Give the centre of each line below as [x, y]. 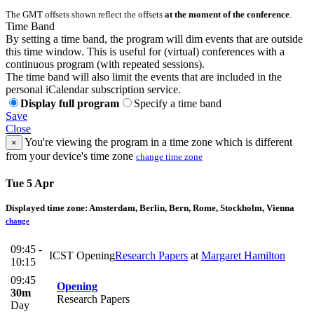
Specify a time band [178, 103]
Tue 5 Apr [30, 183]
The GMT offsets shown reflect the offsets [85, 14]
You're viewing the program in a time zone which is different [157, 142]
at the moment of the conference [227, 14]
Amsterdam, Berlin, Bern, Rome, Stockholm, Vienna [192, 207]
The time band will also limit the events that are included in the [144, 76]
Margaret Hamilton [243, 256]
